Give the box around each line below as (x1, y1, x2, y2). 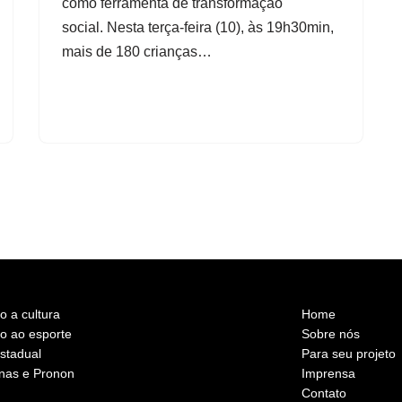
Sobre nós (301, 327, 361, 341)
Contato (301, 386, 347, 400)
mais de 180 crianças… (62, 44, 215, 59)
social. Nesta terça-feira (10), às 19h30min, (62, 20, 334, 35)
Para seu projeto (301, 346, 397, 361)
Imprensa (301, 366, 356, 380)
